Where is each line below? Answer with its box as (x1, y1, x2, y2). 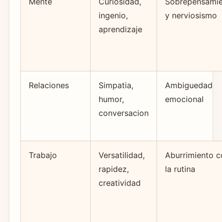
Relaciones (29, 80, 69, 90)
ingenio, (99, 10, 128, 20)
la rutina (165, 164, 195, 174)
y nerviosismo (165, 10, 217, 20)
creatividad (99, 177, 141, 188)
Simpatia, (99, 80, 133, 90)
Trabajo (29, 150, 57, 160)
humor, (99, 94, 124, 104)
